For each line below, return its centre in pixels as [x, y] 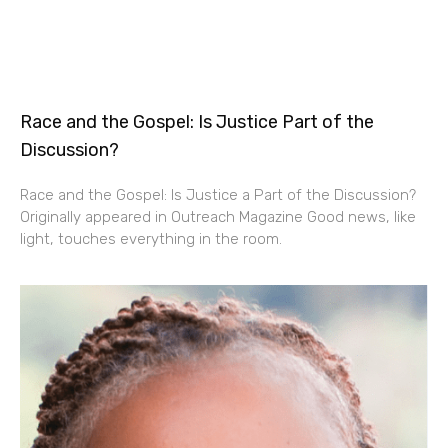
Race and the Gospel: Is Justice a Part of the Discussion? [218, 195]
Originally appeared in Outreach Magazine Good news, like [218, 217]
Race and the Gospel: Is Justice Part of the [197, 122]
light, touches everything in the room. [151, 239]
